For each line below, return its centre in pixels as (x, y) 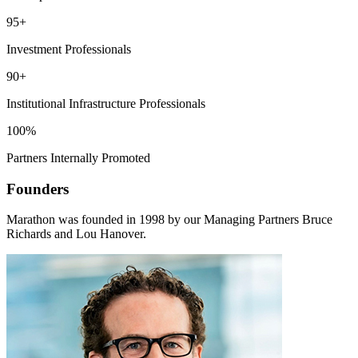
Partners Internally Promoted (78, 157)
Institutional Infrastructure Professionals (106, 103)
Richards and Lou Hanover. (76, 234)
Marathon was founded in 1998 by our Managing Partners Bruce (169, 220)
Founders (38, 189)
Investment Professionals (69, 49)
